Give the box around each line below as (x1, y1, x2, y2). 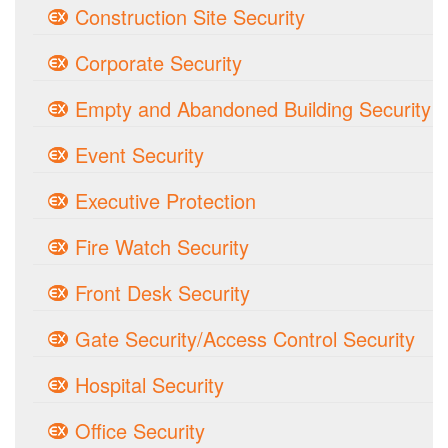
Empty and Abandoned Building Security (75, 94, 431, 123)
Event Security (75, 140, 204, 169)
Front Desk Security (75, 278, 250, 307)
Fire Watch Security (75, 232, 249, 261)
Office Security (75, 416, 205, 445)
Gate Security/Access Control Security (75, 324, 415, 353)
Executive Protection (75, 186, 256, 215)
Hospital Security (75, 370, 224, 399)
